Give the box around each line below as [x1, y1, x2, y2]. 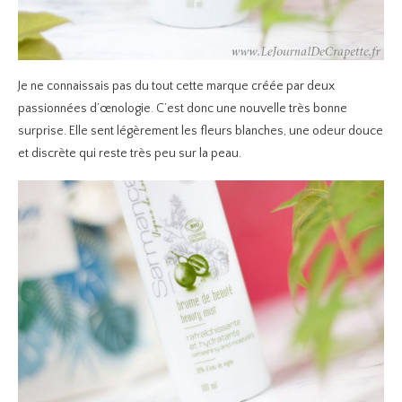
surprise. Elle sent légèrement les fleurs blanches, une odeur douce [18, 124, 383, 139]
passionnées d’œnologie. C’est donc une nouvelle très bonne [18, 101, 347, 117]
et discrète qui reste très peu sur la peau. [18, 146, 241, 162]
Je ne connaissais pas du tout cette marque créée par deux [18, 79, 335, 94]
